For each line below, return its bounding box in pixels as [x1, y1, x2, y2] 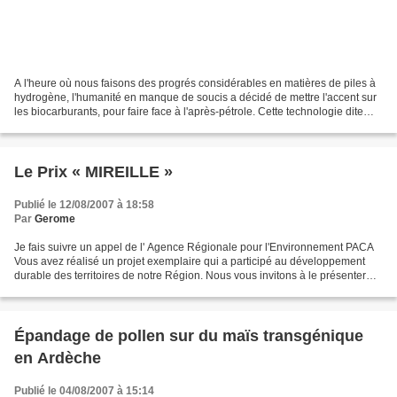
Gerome [35, 212, 75, 225]
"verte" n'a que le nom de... [14, 119, 142, 132]
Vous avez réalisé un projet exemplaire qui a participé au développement [14, 254, 365, 268]
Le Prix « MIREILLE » [14, 162, 173, 181]
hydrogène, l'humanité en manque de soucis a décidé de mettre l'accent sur [14, 90, 377, 104]
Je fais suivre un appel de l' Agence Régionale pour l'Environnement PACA [14, 240, 374, 253]
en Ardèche [14, 348, 101, 367]
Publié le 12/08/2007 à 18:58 [14, 198, 154, 211]
